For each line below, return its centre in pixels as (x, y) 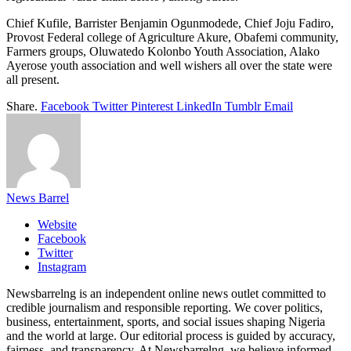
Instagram (62, 266)
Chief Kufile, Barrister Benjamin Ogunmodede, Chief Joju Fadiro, (170, 23)
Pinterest (152, 106)
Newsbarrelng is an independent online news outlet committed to (166, 293)
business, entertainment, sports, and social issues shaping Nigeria (166, 321)
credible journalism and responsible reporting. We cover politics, (165, 307)
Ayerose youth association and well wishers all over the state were (169, 65)
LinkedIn (199, 106)
